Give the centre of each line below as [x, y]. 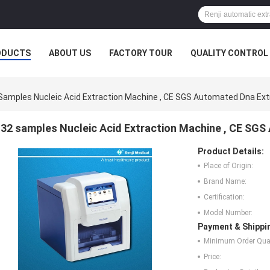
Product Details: [231, 152]
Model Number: [228, 213]
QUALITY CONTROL [229, 53]
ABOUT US [70, 53]
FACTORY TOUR [141, 53]
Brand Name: [225, 182]
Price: [212, 257]
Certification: [224, 197]
